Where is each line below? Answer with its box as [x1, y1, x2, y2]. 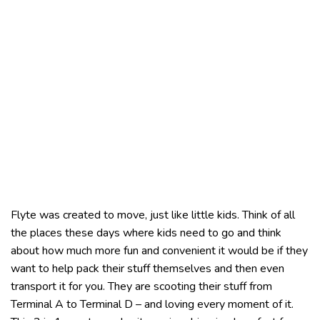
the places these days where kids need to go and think [11, 224, 281, 241]
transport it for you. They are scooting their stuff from [11, 278, 272, 294]
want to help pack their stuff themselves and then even [11, 260, 284, 276]
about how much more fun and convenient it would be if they [11, 242, 308, 259]
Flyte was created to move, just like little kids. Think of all [11, 206, 295, 223]
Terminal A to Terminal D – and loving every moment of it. [11, 296, 294, 312]
